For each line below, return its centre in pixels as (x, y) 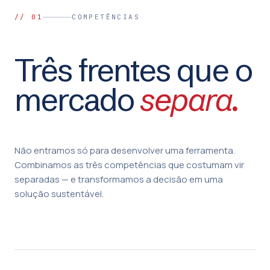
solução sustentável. (59, 194)
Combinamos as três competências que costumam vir (129, 165)
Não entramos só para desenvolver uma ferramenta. (125, 150)
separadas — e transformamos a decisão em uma (119, 179)
